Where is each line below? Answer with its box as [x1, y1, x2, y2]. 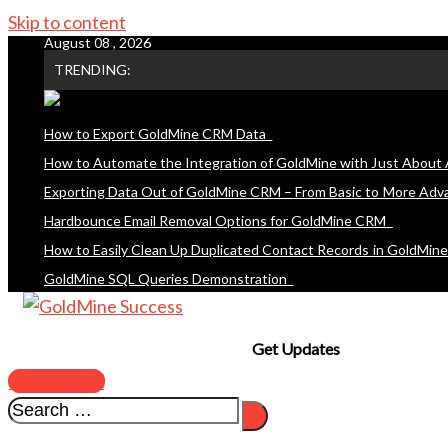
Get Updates [251, 339, 340, 358]
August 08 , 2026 [44, 34, 151, 51]
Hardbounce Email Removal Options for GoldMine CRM [44, 212, 387, 229]
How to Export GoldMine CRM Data [44, 125, 267, 142]
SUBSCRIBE [9, 370, 104, 392]
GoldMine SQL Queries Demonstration [44, 270, 288, 287]
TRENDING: [54, 61, 131, 78]
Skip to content [8, 11, 126, 33]
